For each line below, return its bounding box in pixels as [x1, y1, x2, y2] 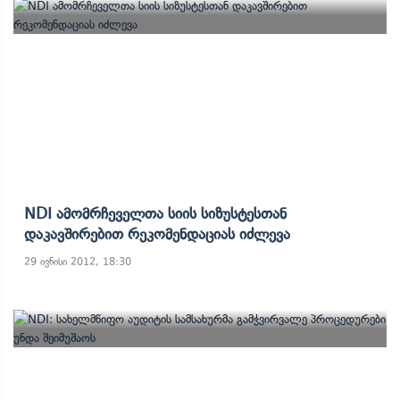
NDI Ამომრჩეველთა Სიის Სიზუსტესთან [24, 204, 287, 222]
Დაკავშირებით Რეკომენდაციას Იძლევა [24, 225, 290, 243]
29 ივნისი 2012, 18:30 [24, 255, 131, 268]
